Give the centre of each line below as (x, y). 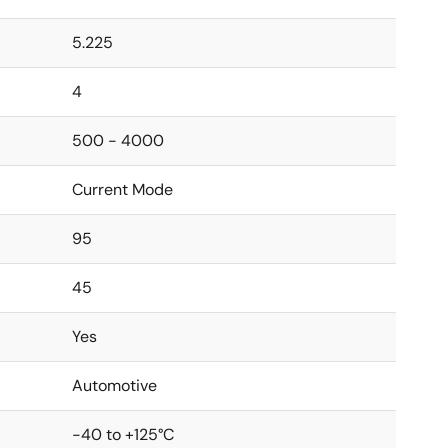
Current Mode (122, 189)
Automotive (114, 385)
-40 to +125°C (123, 434)
